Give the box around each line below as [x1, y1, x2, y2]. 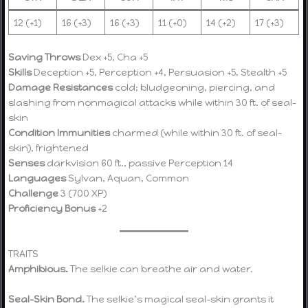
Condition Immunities [8, 126, 111, 138]
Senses [8, 157, 45, 168]
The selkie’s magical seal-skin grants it [85, 294, 274, 305]
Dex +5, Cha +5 [80, 51, 148, 63]
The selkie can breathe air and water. [68, 263, 254, 275]
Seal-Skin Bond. [8, 294, 85, 305]
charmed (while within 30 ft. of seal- [110, 126, 283, 138]
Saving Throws [8, 51, 81, 63]
